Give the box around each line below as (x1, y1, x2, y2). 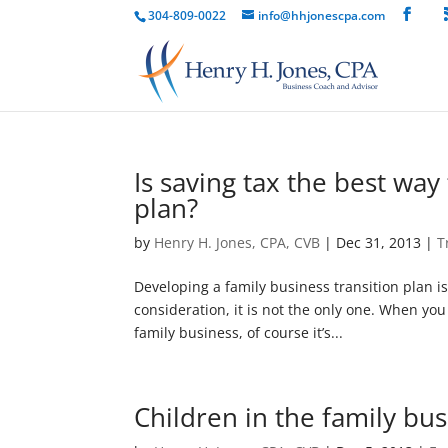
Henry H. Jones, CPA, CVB (154, 233, 321, 252)
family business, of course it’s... (134, 323, 344, 342)
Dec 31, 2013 (336, 233, 422, 252)
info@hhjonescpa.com (258, 7, 386, 24)
